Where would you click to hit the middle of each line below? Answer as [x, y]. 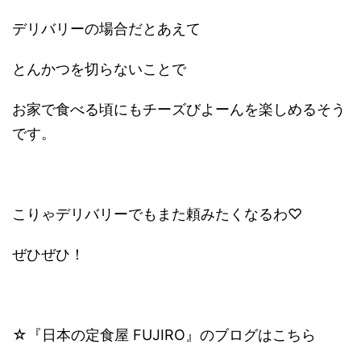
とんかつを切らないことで [99, 69]
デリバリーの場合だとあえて [106, 29]
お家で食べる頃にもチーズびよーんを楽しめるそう [179, 110]
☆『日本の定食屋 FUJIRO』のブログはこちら [164, 335]
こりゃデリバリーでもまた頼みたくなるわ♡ [157, 214]
